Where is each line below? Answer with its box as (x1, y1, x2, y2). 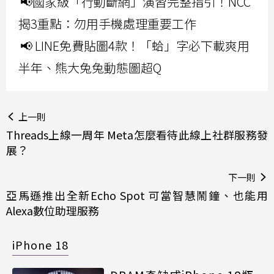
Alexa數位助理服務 (6, 202, 99, 219)
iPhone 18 (12, 237, 68, 253)
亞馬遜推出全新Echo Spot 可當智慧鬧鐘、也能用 (6, 187, 268, 204)
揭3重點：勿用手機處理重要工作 (18, 15, 196, 33)
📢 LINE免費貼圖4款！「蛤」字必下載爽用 (20, 37, 250, 55)
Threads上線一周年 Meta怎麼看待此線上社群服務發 (6, 127, 268, 143)
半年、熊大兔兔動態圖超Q (18, 59, 161, 77)
